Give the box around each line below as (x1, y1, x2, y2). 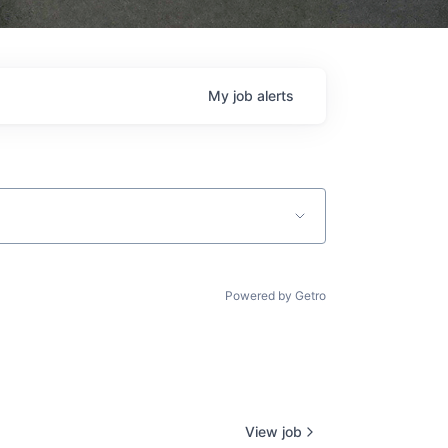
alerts (257, 87, 294, 105)
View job (245, 422, 302, 440)
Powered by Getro (225, 288, 326, 304)
